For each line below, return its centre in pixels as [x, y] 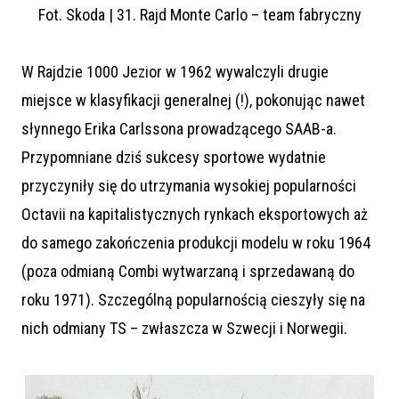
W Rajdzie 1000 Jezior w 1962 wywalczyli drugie [175, 71]
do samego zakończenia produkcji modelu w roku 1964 [196, 242]
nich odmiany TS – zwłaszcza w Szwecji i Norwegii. [184, 328]
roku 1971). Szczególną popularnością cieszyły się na [193, 299]
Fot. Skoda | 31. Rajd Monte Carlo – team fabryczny [199, 14]
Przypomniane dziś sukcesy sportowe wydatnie [174, 157]
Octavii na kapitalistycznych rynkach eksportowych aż [195, 214]
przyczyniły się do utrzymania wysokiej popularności [189, 185]
